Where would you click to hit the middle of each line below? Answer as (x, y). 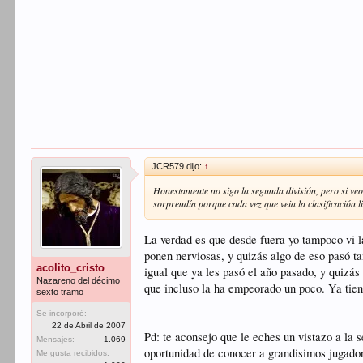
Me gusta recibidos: (73, 353)
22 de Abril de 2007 (89, 325)
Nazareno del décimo (79, 280)
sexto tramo (60, 292)
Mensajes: (56, 339)
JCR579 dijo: (178, 166)
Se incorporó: (62, 313)
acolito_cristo (71, 268)
